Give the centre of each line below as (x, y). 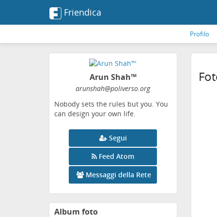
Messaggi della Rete (119, 175)
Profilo (200, 34)
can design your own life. (95, 114)
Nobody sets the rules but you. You (111, 104)
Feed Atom (117, 156)
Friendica (83, 12)
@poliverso (122, 89)
